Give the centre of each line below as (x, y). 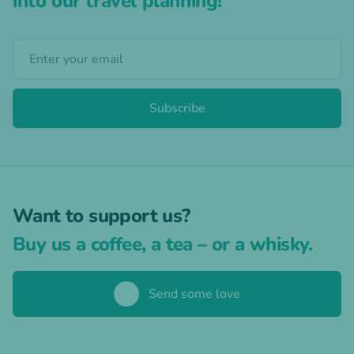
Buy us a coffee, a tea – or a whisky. (163, 245)
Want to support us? (102, 216)
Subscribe (177, 109)
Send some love (194, 294)
